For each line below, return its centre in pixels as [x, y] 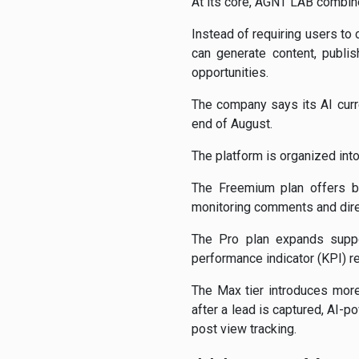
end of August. [232, 124]
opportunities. [230, 73]
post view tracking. [244, 329]
